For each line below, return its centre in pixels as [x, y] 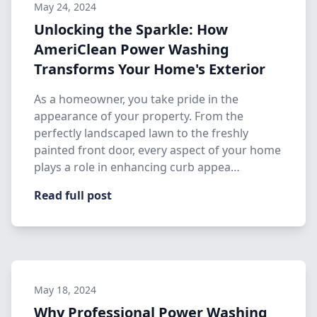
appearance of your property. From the [139, 116]
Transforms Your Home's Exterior [150, 69]
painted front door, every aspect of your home [157, 150]
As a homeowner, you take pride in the [136, 99]
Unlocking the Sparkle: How [131, 29]
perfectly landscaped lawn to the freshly [141, 133]
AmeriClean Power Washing [132, 49]
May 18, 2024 [65, 290]
